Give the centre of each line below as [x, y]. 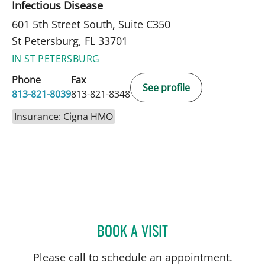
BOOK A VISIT [132, 230]
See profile [166, 87]
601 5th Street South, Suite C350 [91, 24]
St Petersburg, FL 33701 [70, 41]
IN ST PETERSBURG [56, 58]
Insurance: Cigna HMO [64, 116]
